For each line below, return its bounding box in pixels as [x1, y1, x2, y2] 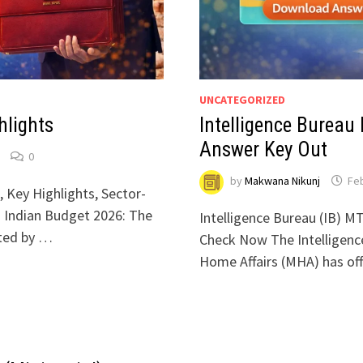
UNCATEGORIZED [199, 92, 285, 107]
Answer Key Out [199, 137, 327, 161]
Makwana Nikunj [244, 173, 320, 189]
